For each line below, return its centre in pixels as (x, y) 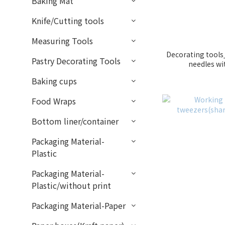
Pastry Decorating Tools (76, 61)
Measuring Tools (62, 41)
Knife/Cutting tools (68, 21)
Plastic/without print (71, 185)
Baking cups (54, 81)
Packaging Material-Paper (79, 205)
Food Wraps (54, 101)
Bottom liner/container (75, 121)
